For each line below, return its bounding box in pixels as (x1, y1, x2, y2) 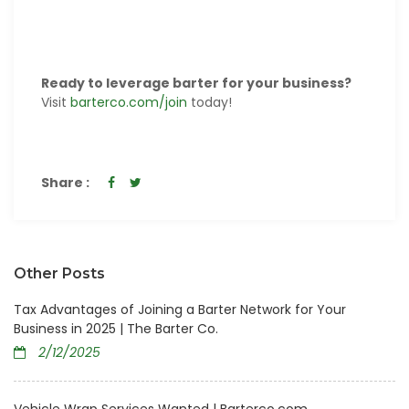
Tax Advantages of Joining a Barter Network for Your (14, 300, 346, 320)
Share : (41, 173, 89, 193)
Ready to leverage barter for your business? (41, 74, 351, 93)
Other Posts (14, 265, 105, 283)
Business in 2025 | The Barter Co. (14, 320, 218, 339)
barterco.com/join (70, 93, 187, 112)
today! (187, 93, 232, 112)
